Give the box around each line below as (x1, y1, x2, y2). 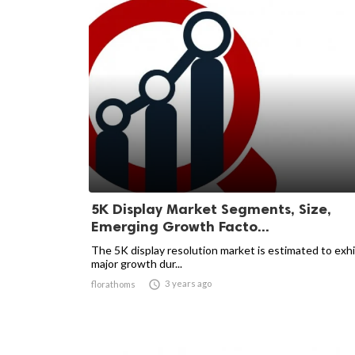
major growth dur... (91, 257, 182, 270)
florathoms (91, 279, 136, 289)
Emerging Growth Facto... (91, 218, 269, 235)
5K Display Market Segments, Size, (91, 200, 331, 218)
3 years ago (165, 278, 212, 288)
